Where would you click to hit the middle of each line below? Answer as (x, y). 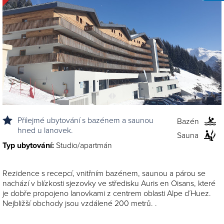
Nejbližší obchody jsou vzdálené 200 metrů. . (80, 203)
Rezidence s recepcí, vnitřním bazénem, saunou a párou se (104, 173)
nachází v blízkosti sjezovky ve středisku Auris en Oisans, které (109, 183)
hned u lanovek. (45, 130)
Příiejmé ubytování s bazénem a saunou (85, 120)
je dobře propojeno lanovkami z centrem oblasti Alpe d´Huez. (107, 193)
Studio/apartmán (84, 145)
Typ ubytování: (29, 145)
